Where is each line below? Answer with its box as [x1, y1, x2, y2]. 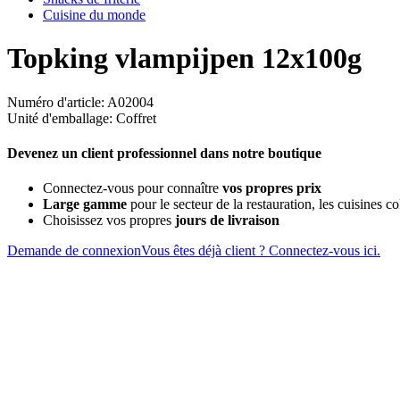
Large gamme [43, 196, 127, 212]
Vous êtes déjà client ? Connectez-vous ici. [141, 243, 380, 259]
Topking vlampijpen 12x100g [7, 42, 362, 75]
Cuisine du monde [43, 7, 146, 22]
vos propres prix [222, 180, 321, 196]
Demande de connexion [7, 243, 141, 259]
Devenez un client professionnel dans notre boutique [7, 146, 321, 162]
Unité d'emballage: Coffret [7, 110, 156, 126]
